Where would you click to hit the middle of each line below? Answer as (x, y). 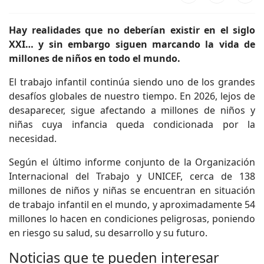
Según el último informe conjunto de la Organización (132, 162)
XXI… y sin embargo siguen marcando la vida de (132, 44)
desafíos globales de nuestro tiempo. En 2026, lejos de (132, 96)
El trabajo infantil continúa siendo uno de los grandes (132, 82)
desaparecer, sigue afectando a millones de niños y (132, 110)
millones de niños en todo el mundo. (95, 59)
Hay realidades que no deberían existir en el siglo (132, 30)
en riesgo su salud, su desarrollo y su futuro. (108, 233)
